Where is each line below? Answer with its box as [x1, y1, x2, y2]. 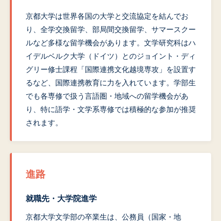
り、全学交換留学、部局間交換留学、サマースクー [26, 25, 196, 34]
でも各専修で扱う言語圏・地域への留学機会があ [26, 92, 188, 100]
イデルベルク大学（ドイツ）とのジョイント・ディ [26, 52, 196, 60]
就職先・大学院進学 [26, 194, 97, 203]
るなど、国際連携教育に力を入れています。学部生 [26, 78, 196, 87]
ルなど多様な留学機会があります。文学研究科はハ [26, 38, 196, 47]
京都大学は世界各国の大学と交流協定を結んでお [26, 12, 188, 20]
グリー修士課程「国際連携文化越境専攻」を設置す [26, 65, 196, 74]
